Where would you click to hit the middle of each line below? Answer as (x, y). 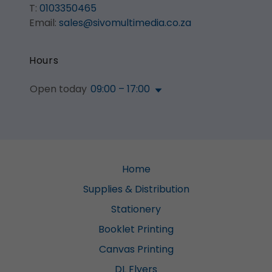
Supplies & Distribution (136, 189)
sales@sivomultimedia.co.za (125, 23)
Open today (58, 89)
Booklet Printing (136, 229)
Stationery (136, 209)
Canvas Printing (136, 249)
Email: (44, 23)
